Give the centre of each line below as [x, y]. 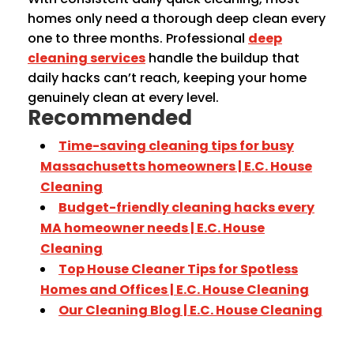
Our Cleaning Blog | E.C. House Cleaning [190, 310]
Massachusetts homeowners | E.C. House [176, 166]
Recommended [110, 117]
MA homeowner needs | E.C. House [153, 228]
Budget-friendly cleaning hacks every [186, 207]
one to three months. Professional [138, 38]
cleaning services [87, 58]
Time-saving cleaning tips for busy [176, 145]
